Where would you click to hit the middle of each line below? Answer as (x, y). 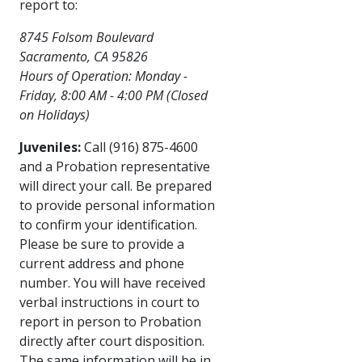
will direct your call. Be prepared (116, 185)
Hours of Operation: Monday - (103, 76)
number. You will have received (112, 282)
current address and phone (102, 263)
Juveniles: (50, 147)
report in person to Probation (110, 321)
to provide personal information (117, 205)
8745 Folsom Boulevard (86, 37)
